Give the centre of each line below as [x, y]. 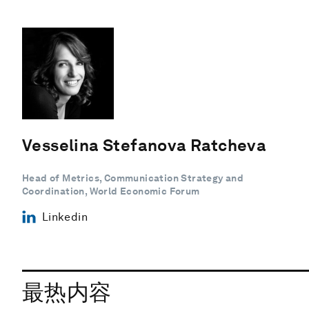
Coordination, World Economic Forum [111, 191]
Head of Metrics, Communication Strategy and [133, 178]
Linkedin [64, 217]
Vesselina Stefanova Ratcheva [144, 145]
